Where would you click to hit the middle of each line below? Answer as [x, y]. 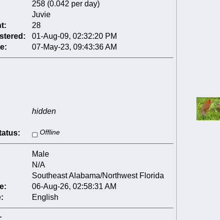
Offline [49, 133]
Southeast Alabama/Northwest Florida [98, 176]
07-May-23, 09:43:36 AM [74, 47]
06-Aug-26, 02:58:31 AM [74, 187]
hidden [44, 111]
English [45, 197]
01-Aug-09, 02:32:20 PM [74, 36]
